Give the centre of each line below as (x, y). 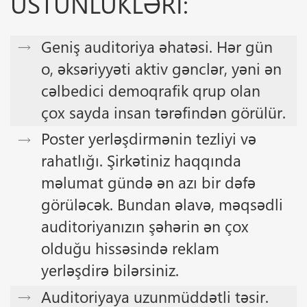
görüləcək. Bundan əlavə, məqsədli (162, 204)
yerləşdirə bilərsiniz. (110, 270)
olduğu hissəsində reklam (130, 248)
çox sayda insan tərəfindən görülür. (163, 112)
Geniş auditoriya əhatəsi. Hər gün (157, 46)
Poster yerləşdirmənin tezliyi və (149, 138)
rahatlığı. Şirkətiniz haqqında (141, 160)
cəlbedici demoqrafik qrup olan (151, 90)
